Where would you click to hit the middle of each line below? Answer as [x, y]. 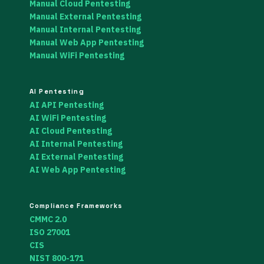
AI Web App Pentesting [77, 169]
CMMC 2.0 [48, 219]
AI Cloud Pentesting [71, 131]
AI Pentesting [57, 92]
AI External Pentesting [76, 156]
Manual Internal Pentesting [85, 30]
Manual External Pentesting [85, 17]
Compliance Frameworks [76, 205]
